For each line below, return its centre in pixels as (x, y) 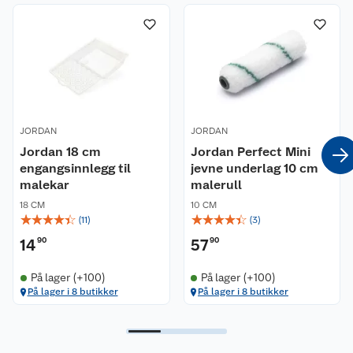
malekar (45, 185)
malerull (216, 185)
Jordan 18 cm (60, 152)
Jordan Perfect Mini (250, 152)
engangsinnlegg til (75, 169)
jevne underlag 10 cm (254, 169)
